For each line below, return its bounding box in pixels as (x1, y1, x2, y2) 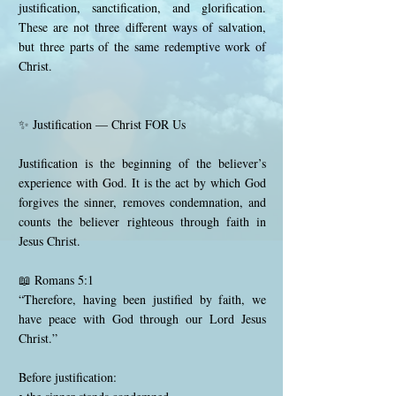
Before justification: (19, 369, 117, 385)
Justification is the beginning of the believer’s (19, 155, 266, 171)
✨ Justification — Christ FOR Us (19, 116, 186, 133)
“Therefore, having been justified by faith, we (19, 291, 266, 308)
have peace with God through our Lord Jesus (19, 310, 266, 327)
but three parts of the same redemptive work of (19, 38, 266, 55)
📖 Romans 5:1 (19, 271, 94, 288)
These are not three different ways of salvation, (19, 19, 266, 35)
